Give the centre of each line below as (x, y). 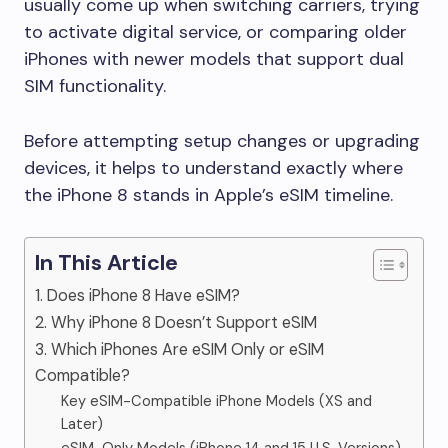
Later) (81, 424)
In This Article (106, 263)
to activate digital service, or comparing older (215, 32)
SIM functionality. (95, 86)
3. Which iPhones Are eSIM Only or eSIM (179, 349)
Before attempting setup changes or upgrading (222, 141)
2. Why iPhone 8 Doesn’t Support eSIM (176, 322)
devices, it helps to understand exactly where (213, 168)
